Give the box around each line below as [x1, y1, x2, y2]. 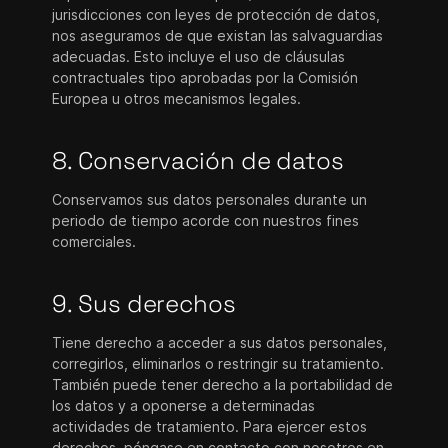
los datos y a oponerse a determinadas [52, 397, 316, 414]
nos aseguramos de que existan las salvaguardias [52, 27, 384, 44]
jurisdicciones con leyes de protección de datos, [52, 6, 381, 23]
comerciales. [52, 233, 137, 250]
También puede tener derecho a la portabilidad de [52, 376, 394, 393]
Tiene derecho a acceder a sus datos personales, [52, 334, 388, 351]
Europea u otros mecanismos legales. [52, 90, 302, 107]
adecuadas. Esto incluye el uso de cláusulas [52, 48, 346, 65]
